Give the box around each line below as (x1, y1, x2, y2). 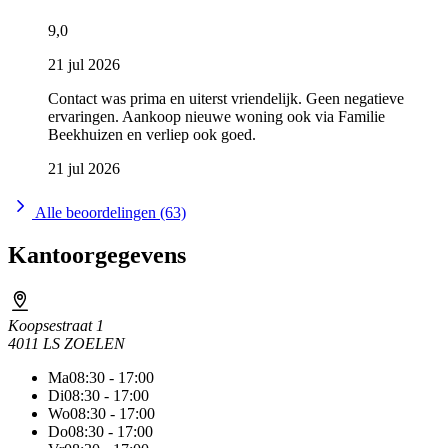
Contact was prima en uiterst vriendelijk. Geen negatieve (48, 89, 404, 107)
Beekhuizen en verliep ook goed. (48, 125, 256, 143)
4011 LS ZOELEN (8, 334, 125, 352)
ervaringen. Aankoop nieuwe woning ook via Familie (48, 107, 385, 125)
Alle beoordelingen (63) (32, 203, 186, 221)
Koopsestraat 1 (8, 316, 104, 334)
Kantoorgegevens (8, 241, 186, 268)
